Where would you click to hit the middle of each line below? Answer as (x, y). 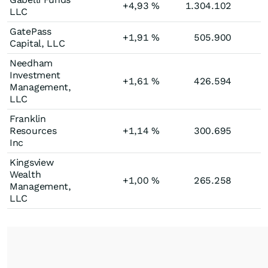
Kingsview (32, 162)
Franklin (28, 118)
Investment (35, 75)
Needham (31, 63)
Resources (33, 130)
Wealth (25, 174)
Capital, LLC (37, 43)
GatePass (31, 31)
